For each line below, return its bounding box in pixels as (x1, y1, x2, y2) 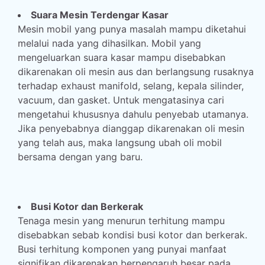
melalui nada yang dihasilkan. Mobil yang (18, 37, 201, 49)
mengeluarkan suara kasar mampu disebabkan (18, 51, 225, 63)
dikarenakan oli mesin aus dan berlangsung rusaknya (18, 66, 254, 77)
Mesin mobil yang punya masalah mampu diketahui (18, 23, 246, 35)
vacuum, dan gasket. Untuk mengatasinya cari (18, 94, 224, 106)
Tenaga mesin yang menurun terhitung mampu (18, 215, 225, 227)
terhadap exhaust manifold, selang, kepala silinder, (18, 80, 244, 92)
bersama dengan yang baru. (18, 151, 143, 163)
